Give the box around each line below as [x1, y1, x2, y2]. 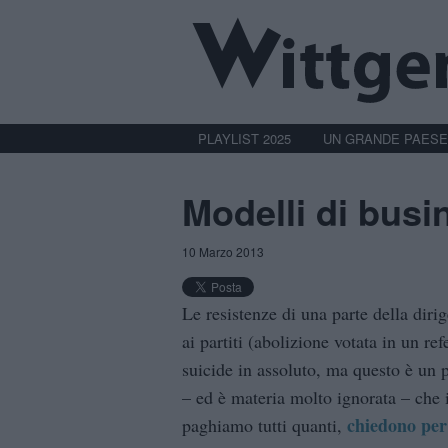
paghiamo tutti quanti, [182, 413, 347, 438]
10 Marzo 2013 [182, 243, 264, 261]
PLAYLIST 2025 [198, 128, 291, 148]
